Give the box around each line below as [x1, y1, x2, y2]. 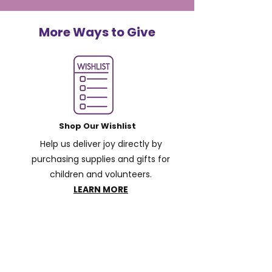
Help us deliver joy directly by [39, 138, 162, 150]
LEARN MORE [73, 183, 128, 195]
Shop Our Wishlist [58, 120, 136, 132]
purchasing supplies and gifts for [32, 153, 170, 165]
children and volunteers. [50, 168, 152, 180]
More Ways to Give [39, 24, 155, 41]
